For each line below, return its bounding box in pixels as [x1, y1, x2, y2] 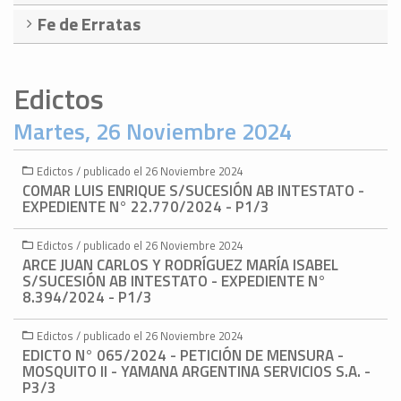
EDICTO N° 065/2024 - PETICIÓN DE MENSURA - [22, 344, 344, 368]
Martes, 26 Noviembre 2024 [13, 114, 292, 149]
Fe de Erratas [38, 10, 141, 38]
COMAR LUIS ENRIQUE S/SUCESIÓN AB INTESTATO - [22, 179, 364, 203]
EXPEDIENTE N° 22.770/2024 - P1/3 [22, 195, 269, 219]
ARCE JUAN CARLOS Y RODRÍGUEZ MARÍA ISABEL [22, 253, 338, 277]
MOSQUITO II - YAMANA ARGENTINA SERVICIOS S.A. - [22, 360, 371, 384]
